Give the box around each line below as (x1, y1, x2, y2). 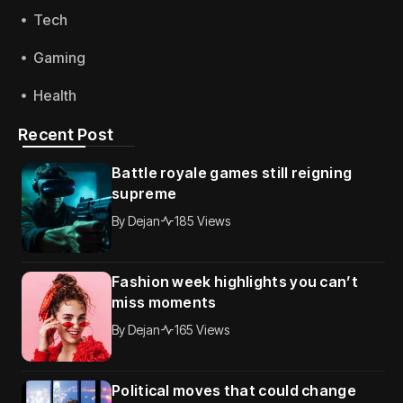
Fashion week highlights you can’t (112, 272, 358, 291)
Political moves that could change (112, 381, 356, 399)
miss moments (112, 292, 217, 311)
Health (33, 85, 76, 104)
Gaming (33, 48, 85, 67)
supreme (112, 184, 177, 202)
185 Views (175, 212, 230, 228)
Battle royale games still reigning (112, 163, 353, 182)
